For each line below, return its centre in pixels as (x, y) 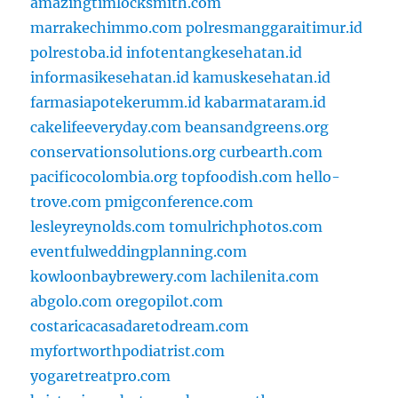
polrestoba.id (77, 53)
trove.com (66, 202)
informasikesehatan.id (110, 78)
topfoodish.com (237, 177)
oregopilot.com (170, 302)
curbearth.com (271, 152)
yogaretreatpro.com (101, 376)
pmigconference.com (179, 202)
